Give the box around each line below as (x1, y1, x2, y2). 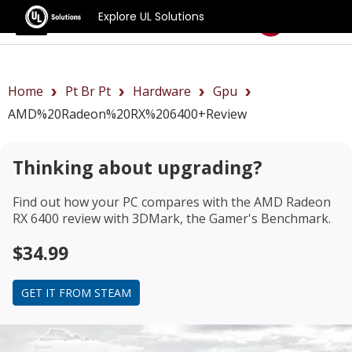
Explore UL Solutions (98, 8, 205, 24)
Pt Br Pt (65, 82, 111, 100)
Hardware (133, 82, 191, 100)
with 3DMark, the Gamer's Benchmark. (101, 209, 331, 227)
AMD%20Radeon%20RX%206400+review (8, 105, 247, 123)
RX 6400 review (13, 209, 101, 227)
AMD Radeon (254, 192, 331, 211)
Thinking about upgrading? (13, 154, 262, 180)
